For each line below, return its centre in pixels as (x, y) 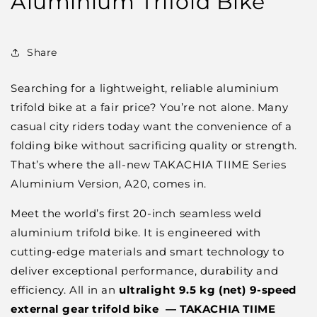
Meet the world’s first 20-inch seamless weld (136, 213)
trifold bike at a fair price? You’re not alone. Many (150, 107)
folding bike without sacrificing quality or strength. (154, 145)
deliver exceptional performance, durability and (145, 271)
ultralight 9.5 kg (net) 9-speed (208, 290)
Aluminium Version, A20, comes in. (109, 184)
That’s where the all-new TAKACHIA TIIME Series (149, 165)
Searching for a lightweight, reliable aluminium (145, 88)
